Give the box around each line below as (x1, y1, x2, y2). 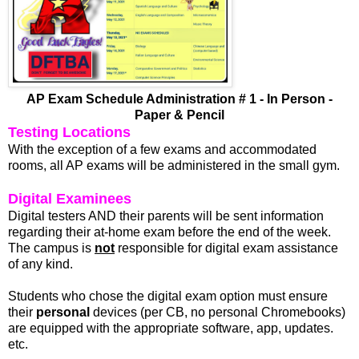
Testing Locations (8, 123, 131, 140)
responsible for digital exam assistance (118, 240, 338, 255)
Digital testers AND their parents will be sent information (8, 208, 324, 223)
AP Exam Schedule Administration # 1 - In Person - (26, 91, 333, 106)
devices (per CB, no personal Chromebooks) (93, 305, 345, 319)
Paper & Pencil (135, 107, 224, 122)
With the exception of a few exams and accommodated (8, 142, 317, 156)
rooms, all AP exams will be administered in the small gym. (8, 158, 340, 172)
